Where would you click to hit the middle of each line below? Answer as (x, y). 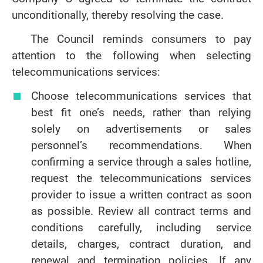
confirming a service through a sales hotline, (141, 162)
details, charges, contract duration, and (141, 244)
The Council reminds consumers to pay (141, 39)
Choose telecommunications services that (141, 96)
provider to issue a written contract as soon (141, 195)
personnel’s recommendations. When (141, 145)
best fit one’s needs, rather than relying (141, 112)
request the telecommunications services (141, 178)
